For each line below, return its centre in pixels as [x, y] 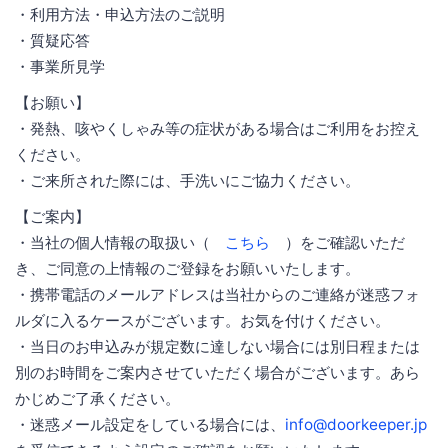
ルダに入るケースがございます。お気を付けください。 [202, 320]
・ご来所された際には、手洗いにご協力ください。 [187, 180]
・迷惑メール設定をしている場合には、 [150, 424]
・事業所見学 [60, 66]
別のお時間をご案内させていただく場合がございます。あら [217, 372]
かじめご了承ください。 [97, 398]
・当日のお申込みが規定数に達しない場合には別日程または [217, 346]
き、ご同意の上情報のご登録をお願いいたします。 [187, 268]
